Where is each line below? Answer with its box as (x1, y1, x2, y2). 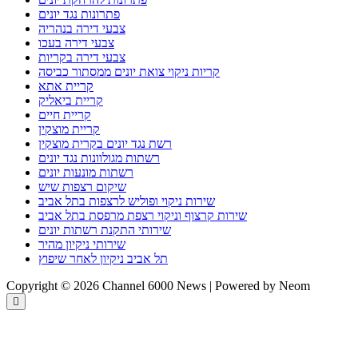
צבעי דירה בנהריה (38, 22, 125, 36)
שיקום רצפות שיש (38, 180, 126, 194)
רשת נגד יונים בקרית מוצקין (38, 137, 172, 151)
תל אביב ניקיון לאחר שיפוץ (38, 252, 168, 266)
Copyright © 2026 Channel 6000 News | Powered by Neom (6, 279, 310, 293)
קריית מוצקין (38, 122, 100, 137)
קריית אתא (38, 79, 93, 93)
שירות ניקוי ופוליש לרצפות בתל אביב (38, 194, 215, 209)
